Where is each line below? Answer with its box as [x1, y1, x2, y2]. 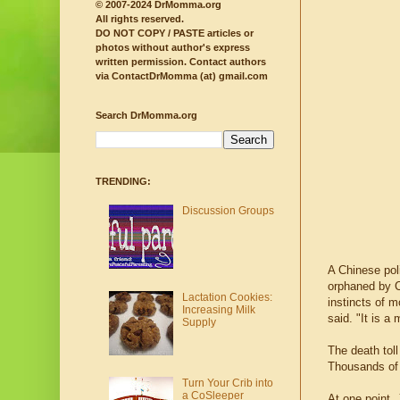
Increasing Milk [181, 303, 255, 316]
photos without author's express [96, 42, 250, 54]
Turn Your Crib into [181, 377, 273, 390]
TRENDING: [96, 176, 151, 187]
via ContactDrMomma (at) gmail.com [96, 71, 268, 82]
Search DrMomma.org [96, 110, 197, 121]
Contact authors [187, 56, 266, 68]
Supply [181, 315, 216, 329]
